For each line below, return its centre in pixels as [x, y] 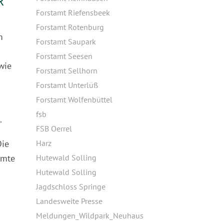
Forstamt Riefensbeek [73, 12]
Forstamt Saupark [66, 41]
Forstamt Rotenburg [70, 27]
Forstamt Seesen [64, 56]
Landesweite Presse [69, 201]
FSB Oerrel [54, 128]
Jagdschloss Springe [71, 186]
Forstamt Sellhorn [67, 70]
